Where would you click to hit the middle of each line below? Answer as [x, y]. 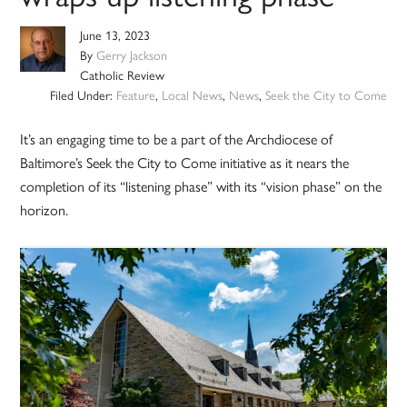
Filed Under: [83, 96]
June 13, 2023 [115, 36]
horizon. [45, 211]
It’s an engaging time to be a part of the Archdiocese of [177, 140]
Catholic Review [123, 76]
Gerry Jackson [132, 56]
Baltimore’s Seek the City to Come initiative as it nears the [185, 164]
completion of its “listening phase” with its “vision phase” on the [201, 187]
